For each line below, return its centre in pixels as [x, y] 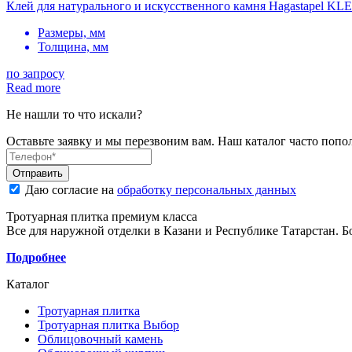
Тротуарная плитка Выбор [108, 324]
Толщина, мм [73, 46]
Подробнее [36, 257]
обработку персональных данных [207, 189]
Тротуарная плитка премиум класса [102, 216]
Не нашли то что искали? [74, 114]
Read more [33, 87]
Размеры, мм [71, 32]
